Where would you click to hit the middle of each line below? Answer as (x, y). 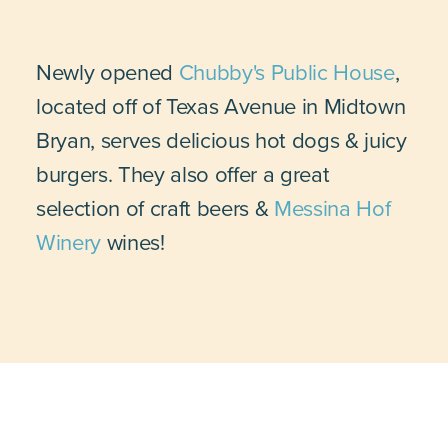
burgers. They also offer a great (183, 173)
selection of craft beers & (155, 207)
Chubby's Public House (286, 71)
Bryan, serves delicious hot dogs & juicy (221, 139)
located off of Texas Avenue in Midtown (221, 105)
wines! (133, 241)
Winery (69, 241)
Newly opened (107, 71)
